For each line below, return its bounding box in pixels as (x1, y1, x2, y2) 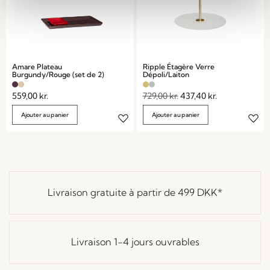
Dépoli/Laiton (142, 69, 189, 79)
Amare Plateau (12, 61, 62, 71)
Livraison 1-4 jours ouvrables (71, 236, 199, 248)
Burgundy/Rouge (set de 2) (12, 69, 104, 79)
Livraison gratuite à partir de (48, 186, 178, 198)
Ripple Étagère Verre (142, 61, 215, 71)
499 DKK (178, 186, 218, 198)
